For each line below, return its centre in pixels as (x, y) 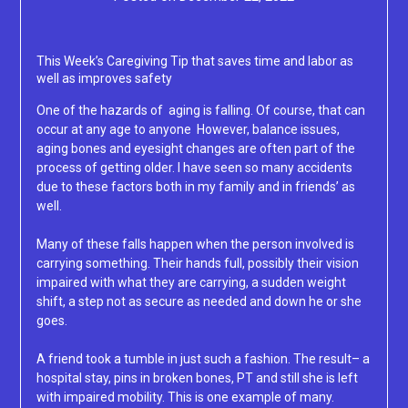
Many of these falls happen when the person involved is (195, 245)
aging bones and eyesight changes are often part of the (195, 149)
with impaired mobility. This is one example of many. (185, 398)
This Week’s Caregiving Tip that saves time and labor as (194, 61)
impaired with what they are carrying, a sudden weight (191, 283)
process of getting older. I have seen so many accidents (194, 168)
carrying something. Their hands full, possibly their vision (197, 264)
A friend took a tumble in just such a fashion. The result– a (203, 359)
